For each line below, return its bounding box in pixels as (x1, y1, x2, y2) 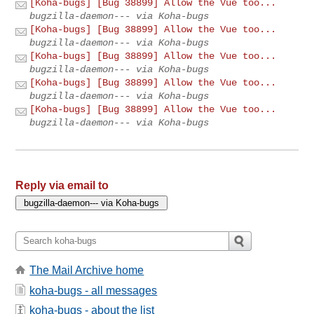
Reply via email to (15, 179, 109, 191)
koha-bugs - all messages (29, 284, 158, 296)
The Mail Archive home (29, 264, 144, 277)
